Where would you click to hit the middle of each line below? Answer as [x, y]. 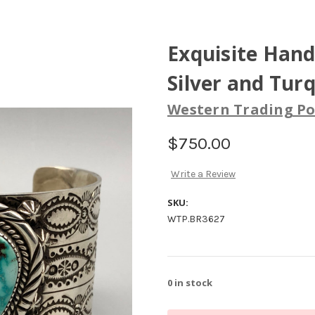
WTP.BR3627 [196, 219]
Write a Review [203, 174]
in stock [192, 283]
